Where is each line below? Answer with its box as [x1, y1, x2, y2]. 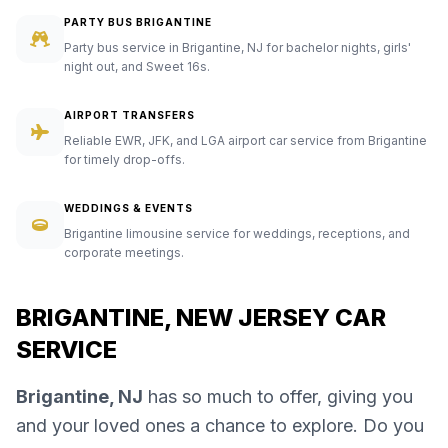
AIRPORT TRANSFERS [64, 109, 195, 122]
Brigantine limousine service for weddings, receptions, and [64, 226, 410, 242]
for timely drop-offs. [64, 152, 185, 168]
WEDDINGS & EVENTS [64, 202, 193, 215]
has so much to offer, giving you [143, 386, 413, 408]
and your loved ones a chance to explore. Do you [16, 415, 424, 437]
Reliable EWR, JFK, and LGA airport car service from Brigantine [64, 133, 427, 149]
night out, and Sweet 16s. [64, 59, 210, 75]
